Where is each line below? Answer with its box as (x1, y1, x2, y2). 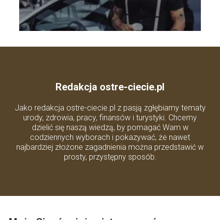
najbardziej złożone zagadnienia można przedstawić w (16, 142, 204, 152)
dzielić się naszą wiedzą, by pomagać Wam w (31, 122, 189, 132)
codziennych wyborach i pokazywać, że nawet (30, 132, 190, 142)
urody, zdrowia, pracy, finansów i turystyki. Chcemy (23, 112, 197, 122)
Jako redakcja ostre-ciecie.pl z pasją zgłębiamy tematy (14, 103, 206, 112)
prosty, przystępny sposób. (63, 152, 157, 162)
